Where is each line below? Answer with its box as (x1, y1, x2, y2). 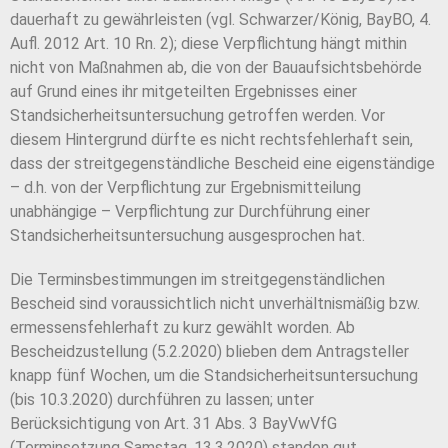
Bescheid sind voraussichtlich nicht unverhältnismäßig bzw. (10, 294, 420, 314)
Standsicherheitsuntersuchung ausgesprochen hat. (10, 226, 365, 246)
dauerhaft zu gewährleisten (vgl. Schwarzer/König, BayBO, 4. (10, 10, 431, 30)
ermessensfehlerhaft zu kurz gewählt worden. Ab (10, 318, 355, 338)
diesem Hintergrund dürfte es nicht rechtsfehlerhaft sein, (10, 130, 413, 150)
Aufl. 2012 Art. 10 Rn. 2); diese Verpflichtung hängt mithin (10, 34, 407, 54)
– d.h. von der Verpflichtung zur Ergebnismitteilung (10, 178, 361, 198)
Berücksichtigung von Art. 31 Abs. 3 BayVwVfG (10, 414, 337, 434)
